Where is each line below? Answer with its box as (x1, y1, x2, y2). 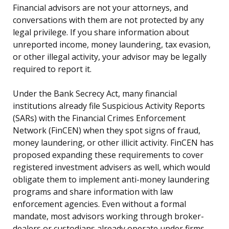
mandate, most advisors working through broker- (13, 211, 204, 222)
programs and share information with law (13, 186, 173, 198)
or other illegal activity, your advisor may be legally (13, 51, 207, 63)
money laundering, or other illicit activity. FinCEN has (13, 137, 214, 149)
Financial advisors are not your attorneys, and (13, 2, 188, 14)
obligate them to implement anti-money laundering (13, 174, 210, 186)
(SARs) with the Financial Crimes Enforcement (13, 112, 186, 124)
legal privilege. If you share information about (13, 27, 189, 38)
